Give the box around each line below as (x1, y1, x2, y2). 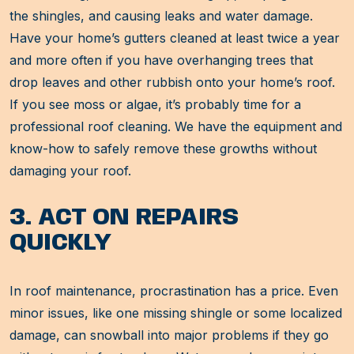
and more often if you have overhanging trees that (9, 52, 313, 69)
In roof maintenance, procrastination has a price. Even (9, 283, 338, 299)
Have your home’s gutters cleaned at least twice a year (9, 30, 340, 47)
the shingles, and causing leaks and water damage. (9, 8, 313, 24)
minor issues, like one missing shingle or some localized (9, 305, 342, 322)
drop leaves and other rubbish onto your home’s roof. (9, 74, 335, 91)
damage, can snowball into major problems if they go (9, 327, 329, 344)
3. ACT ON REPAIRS (9, 205, 239, 231)
